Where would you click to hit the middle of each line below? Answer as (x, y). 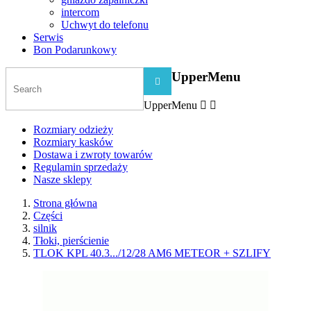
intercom (80, 12)
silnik (45, 228)
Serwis (48, 37)
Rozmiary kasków (73, 142)
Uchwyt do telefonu (105, 25)
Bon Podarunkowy (75, 50)
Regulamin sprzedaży (81, 167)
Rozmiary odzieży (73, 130)
